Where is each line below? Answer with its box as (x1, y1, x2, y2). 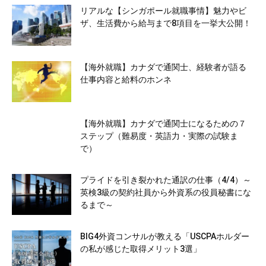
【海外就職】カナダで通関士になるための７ (80, 119, 246, 129)
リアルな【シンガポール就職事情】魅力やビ (80, 6, 246, 16)
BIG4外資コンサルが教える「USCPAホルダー (80, 232, 249, 242)
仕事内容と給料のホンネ (80, 75, 172, 85)
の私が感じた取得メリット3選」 (80, 244, 210, 254)
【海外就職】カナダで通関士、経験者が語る (80, 62, 246, 72)
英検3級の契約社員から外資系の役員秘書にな (80, 188, 251, 198)
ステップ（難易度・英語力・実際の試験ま (80, 131, 238, 141)
